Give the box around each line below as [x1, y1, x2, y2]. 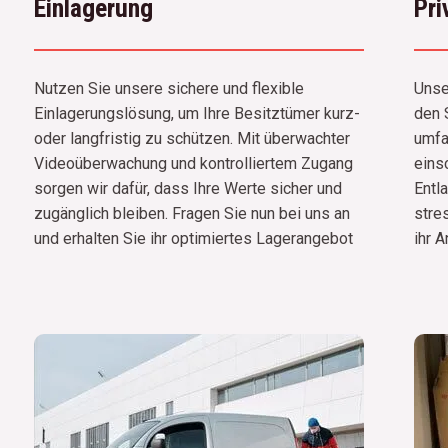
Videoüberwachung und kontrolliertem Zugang [33, 153, 353, 173]
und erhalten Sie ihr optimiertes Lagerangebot [33, 228, 353, 248]
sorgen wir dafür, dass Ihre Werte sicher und [33, 178, 342, 198]
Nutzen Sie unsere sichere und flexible [33, 78, 304, 98]
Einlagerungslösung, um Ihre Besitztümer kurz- [33, 103, 360, 123]
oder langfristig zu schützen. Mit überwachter [33, 128, 350, 148]
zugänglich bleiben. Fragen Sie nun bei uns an [33, 203, 350, 223]
